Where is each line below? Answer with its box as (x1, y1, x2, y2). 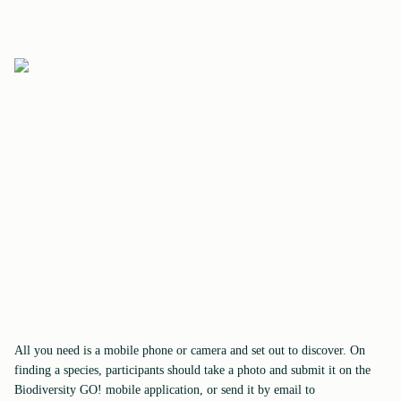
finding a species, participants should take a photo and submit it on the (14, 363, 371, 377)
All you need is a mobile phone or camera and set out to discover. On (14, 344, 365, 357)
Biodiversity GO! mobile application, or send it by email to (14, 383, 315, 397)
